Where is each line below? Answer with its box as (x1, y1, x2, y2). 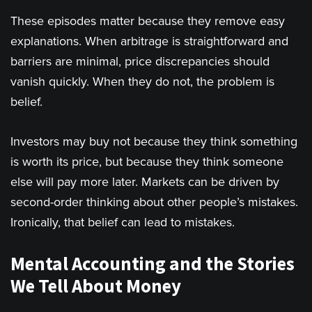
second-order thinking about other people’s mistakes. (10, 194, 298, 210)
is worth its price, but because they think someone (10, 154, 283, 170)
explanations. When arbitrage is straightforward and (10, 33, 288, 49)
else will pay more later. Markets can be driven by (10, 174, 279, 190)
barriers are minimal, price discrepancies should (10, 54, 270, 70)
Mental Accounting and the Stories (10, 251, 295, 276)
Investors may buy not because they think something (10, 134, 297, 150)
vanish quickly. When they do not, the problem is (10, 74, 274, 90)
